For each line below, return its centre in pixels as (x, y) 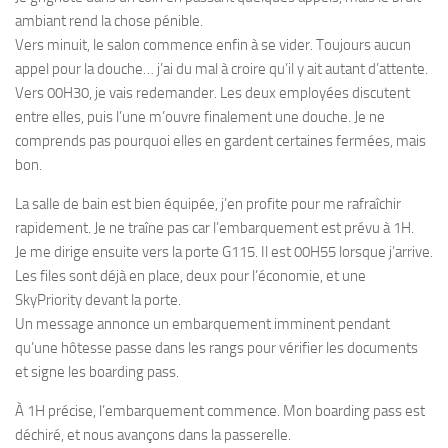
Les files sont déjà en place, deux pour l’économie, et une (190, 275)
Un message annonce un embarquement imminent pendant (202, 323)
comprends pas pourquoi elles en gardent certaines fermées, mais (220, 140)
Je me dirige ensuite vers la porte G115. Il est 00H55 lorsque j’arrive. (224, 251)
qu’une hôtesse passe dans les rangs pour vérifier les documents (216, 347)
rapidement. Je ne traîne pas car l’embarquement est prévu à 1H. (214, 227)
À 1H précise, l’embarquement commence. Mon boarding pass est (220, 410)
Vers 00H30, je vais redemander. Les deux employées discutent (212, 92)
